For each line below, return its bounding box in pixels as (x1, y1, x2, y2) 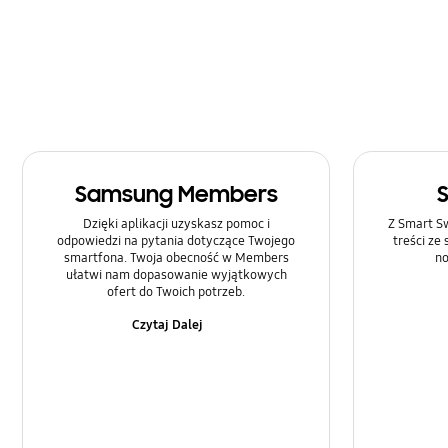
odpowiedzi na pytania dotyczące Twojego (57, 232, 296, 249)
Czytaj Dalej (131, 317, 203, 334)
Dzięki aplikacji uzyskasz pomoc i (82, 215, 270, 232)
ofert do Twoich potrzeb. (107, 283, 246, 300)
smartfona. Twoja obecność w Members (63, 249, 289, 266)
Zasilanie (52, 3, 104, 20)
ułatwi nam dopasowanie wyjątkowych (65, 266, 287, 283)
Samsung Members (74, 181, 278, 209)
